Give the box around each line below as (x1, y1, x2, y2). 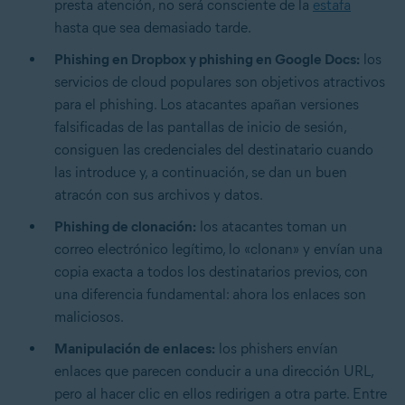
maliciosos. (54, 308, 124, 326)
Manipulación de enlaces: (54, 340, 215, 358)
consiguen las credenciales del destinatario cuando (54, 141, 373, 159)
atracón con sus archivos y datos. (54, 186, 263, 204)
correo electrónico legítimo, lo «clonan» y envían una (54, 240, 382, 259)
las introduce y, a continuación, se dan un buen (54, 164, 347, 182)
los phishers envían (215, 340, 338, 358)
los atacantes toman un (196, 218, 347, 236)
